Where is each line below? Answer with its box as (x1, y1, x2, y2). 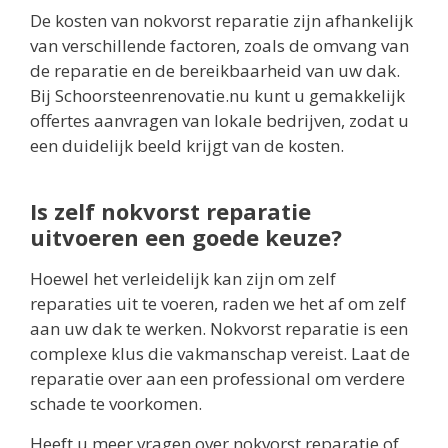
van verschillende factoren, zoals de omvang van (30, 34, 409, 58)
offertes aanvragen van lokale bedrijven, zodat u (30, 109, 409, 133)
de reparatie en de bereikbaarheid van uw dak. (30, 59, 400, 83)
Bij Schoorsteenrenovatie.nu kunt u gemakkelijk (30, 84, 405, 108)
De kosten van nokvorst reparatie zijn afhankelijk (30, 9, 413, 33)
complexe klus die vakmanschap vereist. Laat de (30, 342, 410, 366)
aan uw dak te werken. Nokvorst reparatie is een (30, 317, 408, 341)
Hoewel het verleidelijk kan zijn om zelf (30, 267, 336, 291)
